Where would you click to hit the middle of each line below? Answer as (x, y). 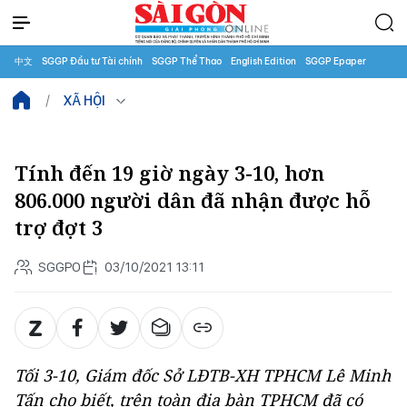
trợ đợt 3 (59, 228)
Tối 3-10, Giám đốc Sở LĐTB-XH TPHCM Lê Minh (203, 375)
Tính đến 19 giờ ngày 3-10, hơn (169, 173)
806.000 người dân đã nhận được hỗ (193, 200)
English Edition (263, 61)
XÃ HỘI (84, 100)
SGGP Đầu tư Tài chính (92, 61)
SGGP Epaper (336, 61)
